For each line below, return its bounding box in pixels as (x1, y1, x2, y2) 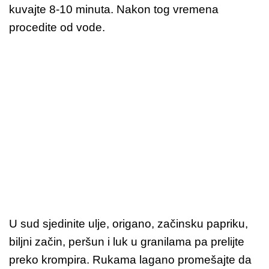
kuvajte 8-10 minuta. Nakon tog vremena (9, 2, 219, 16)
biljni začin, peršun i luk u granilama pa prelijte (9, 235, 244, 248)
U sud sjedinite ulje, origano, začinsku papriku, (9, 217, 248, 230)
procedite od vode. (9, 20, 105, 34)
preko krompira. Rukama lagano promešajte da (9, 253, 252, 266)
